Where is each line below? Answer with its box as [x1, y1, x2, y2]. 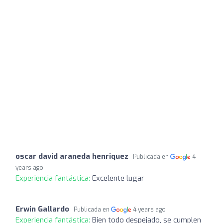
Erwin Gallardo [15, 204, 69, 214]
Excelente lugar [92, 173, 144, 183]
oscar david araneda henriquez [15, 151, 128, 161]
